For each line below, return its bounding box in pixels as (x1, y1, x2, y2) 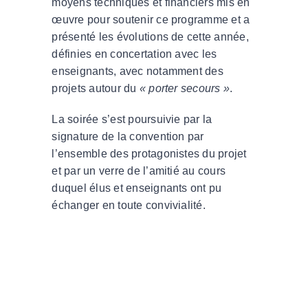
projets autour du (52, 82, 140, 94)
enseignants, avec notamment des (52, 65, 223, 77)
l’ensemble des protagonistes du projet (52, 147, 247, 159)
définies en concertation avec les (52, 47, 217, 60)
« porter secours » (139, 82, 230, 94)
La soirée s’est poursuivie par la (52, 113, 212, 125)
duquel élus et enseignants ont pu (52, 181, 222, 194)
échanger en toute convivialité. (52, 199, 206, 211)
